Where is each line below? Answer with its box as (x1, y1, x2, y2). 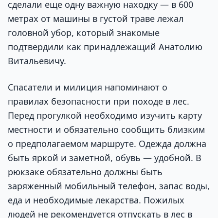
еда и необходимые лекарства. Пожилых (8, 194, 184, 206)
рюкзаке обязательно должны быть (8, 165, 163, 178)
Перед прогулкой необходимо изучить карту (8, 109, 202, 121)
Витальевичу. (8, 55, 66, 67)
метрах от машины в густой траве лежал (8, 13, 183, 25)
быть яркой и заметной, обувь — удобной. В (8, 151, 201, 163)
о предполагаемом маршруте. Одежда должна (8, 137, 206, 149)
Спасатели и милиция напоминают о (8, 81, 167, 93)
